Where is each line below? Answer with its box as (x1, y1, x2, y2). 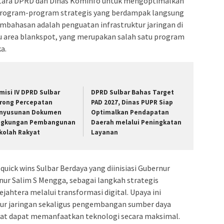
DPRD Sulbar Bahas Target (91, 88, 174, 97)
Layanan (91, 128, 118, 137)
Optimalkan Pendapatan (91, 108, 169, 117)
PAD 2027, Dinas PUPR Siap (91, 98, 173, 107)
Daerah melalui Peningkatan (91, 118, 182, 127)
